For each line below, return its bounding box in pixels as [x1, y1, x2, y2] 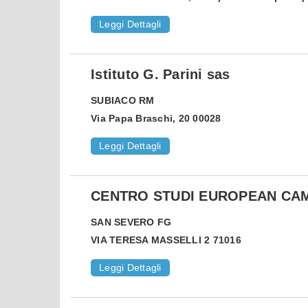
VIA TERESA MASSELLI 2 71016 [91, 234, 241, 246]
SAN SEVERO [91, 217, 155, 228]
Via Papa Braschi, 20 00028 [91, 113, 221, 124]
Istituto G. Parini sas [91, 67, 230, 82]
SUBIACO [91, 95, 136, 107]
